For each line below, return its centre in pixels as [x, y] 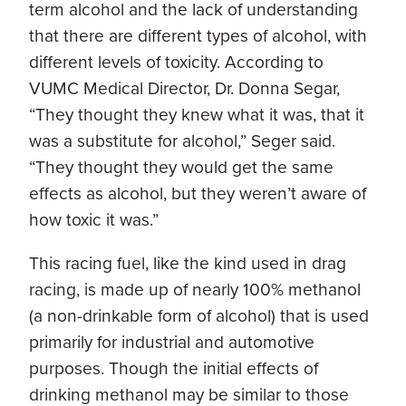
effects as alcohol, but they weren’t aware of [198, 193]
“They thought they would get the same [181, 167]
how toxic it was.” [94, 219]
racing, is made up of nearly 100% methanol [195, 289]
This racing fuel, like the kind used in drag [188, 263]
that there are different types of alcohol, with [198, 35]
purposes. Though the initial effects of [174, 368]
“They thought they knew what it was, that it [197, 114]
